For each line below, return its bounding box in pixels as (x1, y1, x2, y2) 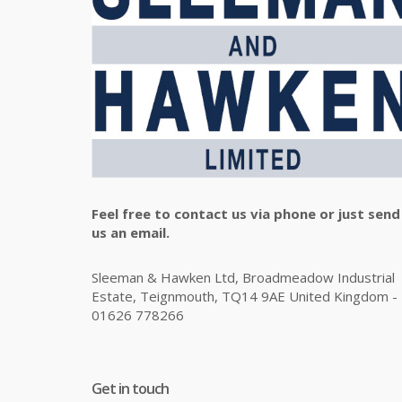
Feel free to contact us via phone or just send (92, 204, 400, 223)
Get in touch (92, 378, 169, 398)
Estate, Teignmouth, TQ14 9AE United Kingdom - (92, 286, 398, 305)
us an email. (92, 223, 170, 241)
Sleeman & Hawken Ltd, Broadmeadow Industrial (92, 267, 395, 286)
